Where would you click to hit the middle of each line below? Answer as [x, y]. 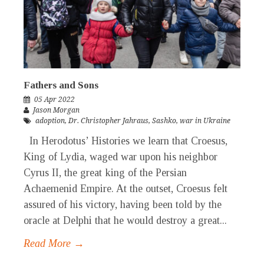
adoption [50, 121]
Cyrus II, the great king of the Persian [105, 173]
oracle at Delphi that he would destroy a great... [125, 221]
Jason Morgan [56, 110]
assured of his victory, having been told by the [123, 205]
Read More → [54, 244]
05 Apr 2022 [55, 100]
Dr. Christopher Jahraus [108, 121]
